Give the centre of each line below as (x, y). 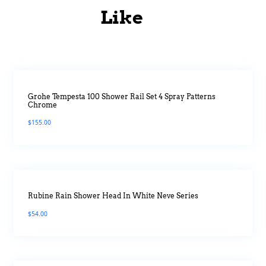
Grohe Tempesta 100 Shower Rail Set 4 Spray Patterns (121, 96)
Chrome (42, 105)
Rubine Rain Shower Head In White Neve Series (113, 196)
